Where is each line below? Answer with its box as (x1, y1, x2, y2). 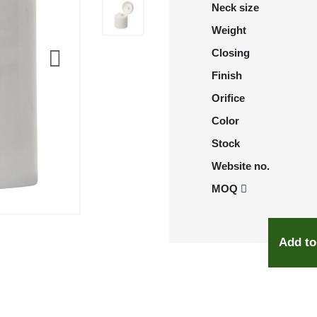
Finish (212, 69, 242, 81)
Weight (212, 24, 246, 36)
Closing (212, 47, 250, 59)
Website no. (212, 160, 270, 172)
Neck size (212, 1, 259, 13)
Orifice (212, 92, 245, 104)
